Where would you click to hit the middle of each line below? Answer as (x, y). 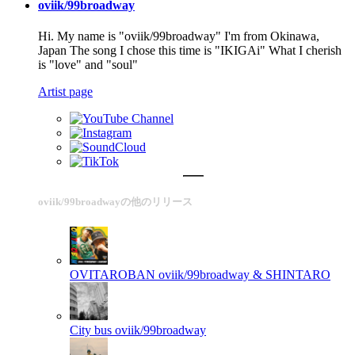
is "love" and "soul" (88, 65)
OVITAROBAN (113, 274)
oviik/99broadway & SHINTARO (244, 274)
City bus (91, 330)
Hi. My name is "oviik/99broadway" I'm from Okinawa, (179, 36)
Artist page (65, 92)
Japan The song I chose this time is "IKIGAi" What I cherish (190, 51)
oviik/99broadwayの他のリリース (115, 201)
